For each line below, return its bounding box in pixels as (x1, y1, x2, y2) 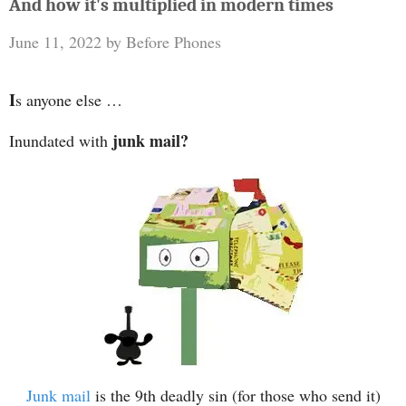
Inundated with (9, 130, 112, 152)
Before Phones (126, 31, 221, 53)
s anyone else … (15, 89, 122, 111)
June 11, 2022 (9, 31, 101, 53)
